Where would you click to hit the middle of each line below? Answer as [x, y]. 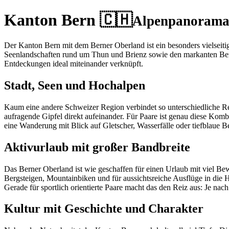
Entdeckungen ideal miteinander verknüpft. [74, 63]
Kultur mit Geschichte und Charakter [104, 209]
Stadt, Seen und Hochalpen [75, 85]
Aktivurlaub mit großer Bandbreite [97, 147]
